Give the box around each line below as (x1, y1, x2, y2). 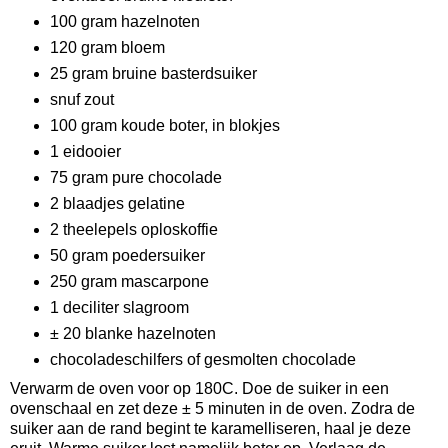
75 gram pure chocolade (49, 168, 222, 186)
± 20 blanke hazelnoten (49, 324, 216, 342)
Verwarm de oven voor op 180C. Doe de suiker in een (10, 379, 389, 397)
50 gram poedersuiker (49, 246, 205, 264)
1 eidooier (49, 142, 121, 160)
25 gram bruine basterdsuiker (49, 65, 257, 83)
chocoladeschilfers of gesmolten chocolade (49, 350, 356, 368)
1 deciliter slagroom (49, 298, 189, 316)
